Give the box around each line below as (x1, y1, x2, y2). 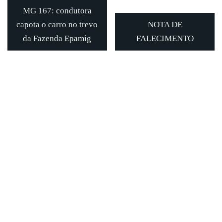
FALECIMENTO (136, 33, 194, 43)
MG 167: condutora (22, 5, 92, 15)
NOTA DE (147, 19, 182, 29)
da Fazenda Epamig (23, 33, 92, 43)
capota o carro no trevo (16, 19, 98, 29)
